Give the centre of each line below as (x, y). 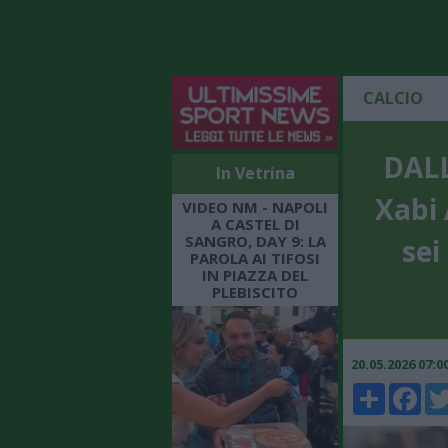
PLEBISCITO (255, 291)
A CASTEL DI (255, 223)
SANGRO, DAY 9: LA (255, 240)
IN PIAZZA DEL (255, 274)
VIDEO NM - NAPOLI (255, 206)
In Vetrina (255, 172)
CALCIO (393, 98)
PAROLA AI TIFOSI (255, 257)
